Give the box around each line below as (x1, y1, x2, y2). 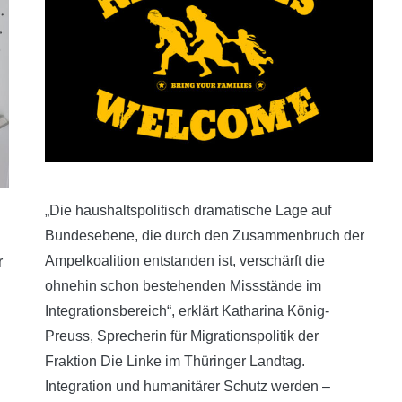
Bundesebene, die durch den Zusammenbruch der (45, 228, 364, 243)
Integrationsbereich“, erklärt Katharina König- (45, 303, 329, 319)
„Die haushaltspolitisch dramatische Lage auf (45, 203, 331, 218)
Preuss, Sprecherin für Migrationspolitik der (45, 328, 319, 344)
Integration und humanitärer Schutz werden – (45, 379, 330, 394)
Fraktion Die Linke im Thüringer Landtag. (45, 354, 305, 369)
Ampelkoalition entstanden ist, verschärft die (45, 253, 325, 268)
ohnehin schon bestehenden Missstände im (45, 278, 321, 293)
